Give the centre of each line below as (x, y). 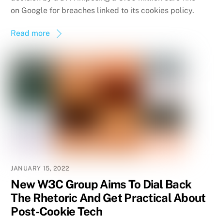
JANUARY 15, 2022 (40, 169)
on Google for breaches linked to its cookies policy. (103, 11)
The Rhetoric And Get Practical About (108, 198)
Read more (31, 33)
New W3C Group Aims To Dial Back (101, 184)
